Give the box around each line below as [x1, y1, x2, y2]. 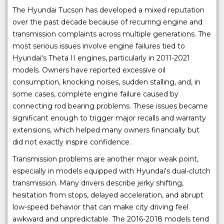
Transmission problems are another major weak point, [12, 154, 198, 164]
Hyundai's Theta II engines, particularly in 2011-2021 [12, 53, 190, 63]
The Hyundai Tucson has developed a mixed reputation [12, 5, 204, 15]
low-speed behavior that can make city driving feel [12, 202, 188, 212]
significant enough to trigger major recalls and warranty [12, 113, 206, 123]
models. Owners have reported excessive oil [12, 65, 165, 75]
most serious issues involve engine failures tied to [12, 41, 185, 51]
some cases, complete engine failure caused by [12, 89, 178, 99]
